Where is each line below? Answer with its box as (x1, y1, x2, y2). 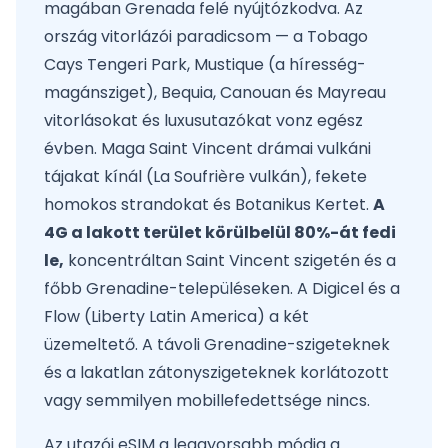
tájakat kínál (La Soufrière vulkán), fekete (44, 165, 367, 188)
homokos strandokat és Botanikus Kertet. (44, 193, 373, 216)
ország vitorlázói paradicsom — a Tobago (44, 25, 368, 48)
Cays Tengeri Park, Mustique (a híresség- (44, 53, 366, 76)
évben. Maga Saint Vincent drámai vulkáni (44, 137, 371, 160)
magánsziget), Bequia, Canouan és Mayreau (44, 81, 386, 104)
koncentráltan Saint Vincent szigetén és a (64, 249, 396, 272)
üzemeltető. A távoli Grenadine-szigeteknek (44, 333, 390, 356)
